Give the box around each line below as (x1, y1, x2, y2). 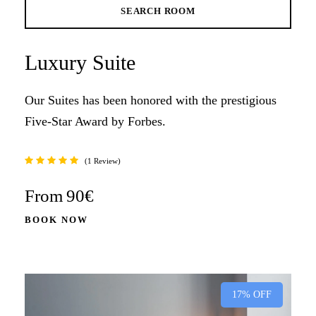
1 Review (87, 157, 118, 165)
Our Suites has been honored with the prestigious (25, 93, 276, 107)
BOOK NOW (25, 214, 88, 225)
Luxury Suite (25, 51, 135, 74)
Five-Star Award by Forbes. (25, 114, 166, 128)
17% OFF (232, 289, 272, 300)
